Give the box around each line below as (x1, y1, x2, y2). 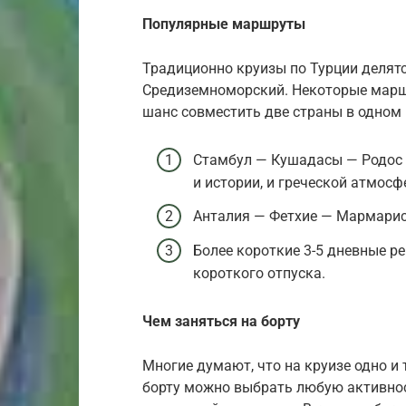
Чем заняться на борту (142, 312, 300, 330)
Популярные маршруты (142, 14, 305, 33)
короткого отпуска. (193, 265, 325, 283)
